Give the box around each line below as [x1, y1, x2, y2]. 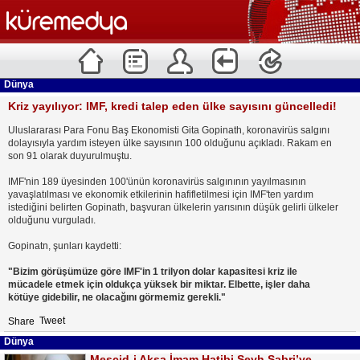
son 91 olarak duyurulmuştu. [8, 150, 132, 162]
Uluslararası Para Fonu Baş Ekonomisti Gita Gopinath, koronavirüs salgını [8, 125, 329, 136]
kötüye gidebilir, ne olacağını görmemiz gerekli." [8, 292, 226, 303]
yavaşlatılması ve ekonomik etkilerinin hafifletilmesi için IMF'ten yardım [8, 189, 313, 200]
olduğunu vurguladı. [8, 215, 96, 226]
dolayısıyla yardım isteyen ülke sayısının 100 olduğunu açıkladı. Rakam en [8, 137, 332, 149]
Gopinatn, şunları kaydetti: [8, 240, 121, 252]
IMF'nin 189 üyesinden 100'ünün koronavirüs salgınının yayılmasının [8, 176, 306, 187]
